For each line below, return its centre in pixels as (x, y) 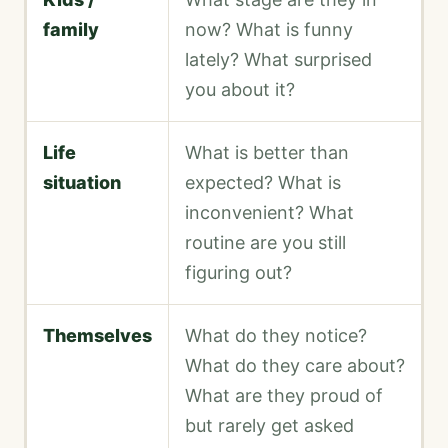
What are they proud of (284, 396)
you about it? (240, 90)
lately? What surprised (278, 60)
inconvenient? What (269, 213)
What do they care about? (295, 366)
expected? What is (263, 183)
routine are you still (265, 243)
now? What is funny (269, 30)
